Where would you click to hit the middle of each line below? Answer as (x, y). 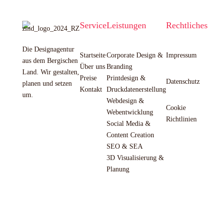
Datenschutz (183, 82)
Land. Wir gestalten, (51, 72)
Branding (119, 67)
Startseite (92, 55)
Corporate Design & (135, 55)
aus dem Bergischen (50, 61)
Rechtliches (187, 25)
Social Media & (128, 124)
